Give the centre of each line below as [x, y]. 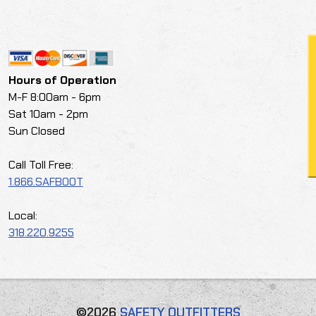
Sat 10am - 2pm [48, 114]
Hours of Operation [62, 80]
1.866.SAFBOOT [45, 181]
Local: [23, 215]
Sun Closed [36, 130]
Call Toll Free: [41, 164]
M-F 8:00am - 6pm [54, 97]
